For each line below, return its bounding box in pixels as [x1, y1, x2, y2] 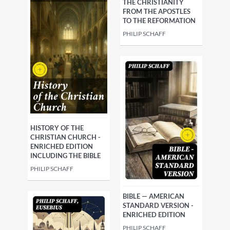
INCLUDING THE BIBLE [30, 151, 101, 160]
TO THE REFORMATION [123, 16, 196, 25]
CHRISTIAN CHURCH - [30, 133, 101, 141]
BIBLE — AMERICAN [123, 192, 184, 201]
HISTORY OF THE [30, 124, 84, 132]
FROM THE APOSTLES [123, 7, 190, 16]
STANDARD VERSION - [123, 201, 194, 210]
